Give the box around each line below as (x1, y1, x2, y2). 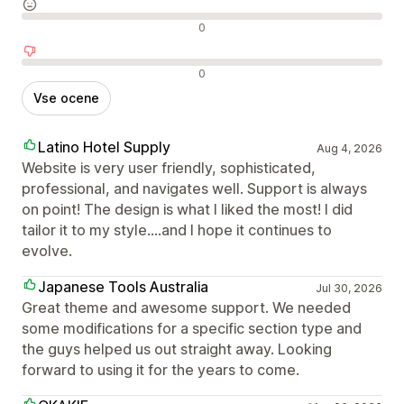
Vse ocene (33, 90, 99, 106)
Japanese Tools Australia (38, 278, 208, 297)
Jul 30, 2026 (315, 281, 382, 296)
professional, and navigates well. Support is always (22, 179, 367, 198)
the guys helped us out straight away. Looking (22, 340, 332, 359)
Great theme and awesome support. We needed (22, 298, 351, 317)
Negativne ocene (21, 63, 134, 82)
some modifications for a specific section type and (22, 319, 362, 338)
